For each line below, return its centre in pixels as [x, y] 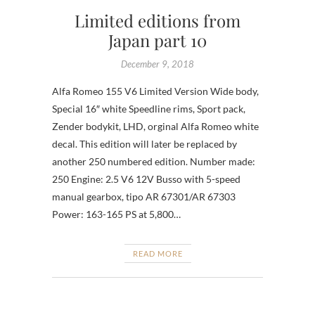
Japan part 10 [157, 40]
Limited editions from [157, 20]
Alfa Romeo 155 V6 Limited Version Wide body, [155, 91]
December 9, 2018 [157, 64]
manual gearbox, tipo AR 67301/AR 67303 [144, 196]
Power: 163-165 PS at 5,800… [116, 214]
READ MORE [157, 253]
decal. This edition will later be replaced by [144, 143]
